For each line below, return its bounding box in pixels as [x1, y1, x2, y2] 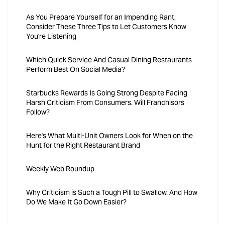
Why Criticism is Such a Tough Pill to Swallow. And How [26, 188, 197, 197]
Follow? [26, 107, 50, 117]
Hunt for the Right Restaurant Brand [26, 141, 140, 150]
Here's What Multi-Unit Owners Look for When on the [26, 131, 193, 141]
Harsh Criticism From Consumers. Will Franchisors [26, 98, 184, 107]
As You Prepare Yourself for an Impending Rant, [26, 13, 176, 22]
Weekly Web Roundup [26, 164, 94, 174]
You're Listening [26, 32, 76, 41]
